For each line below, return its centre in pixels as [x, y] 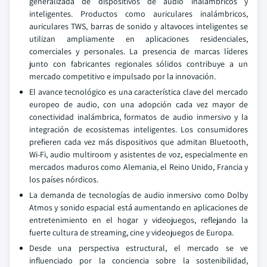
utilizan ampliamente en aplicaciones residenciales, [139, 39]
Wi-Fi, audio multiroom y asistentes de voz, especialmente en [139, 154]
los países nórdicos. [64, 179]
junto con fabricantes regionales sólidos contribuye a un [139, 64]
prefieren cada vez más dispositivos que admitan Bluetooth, [139, 142]
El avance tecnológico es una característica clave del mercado [139, 92]
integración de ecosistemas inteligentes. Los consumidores [139, 129]
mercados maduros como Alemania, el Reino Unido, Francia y [139, 167]
